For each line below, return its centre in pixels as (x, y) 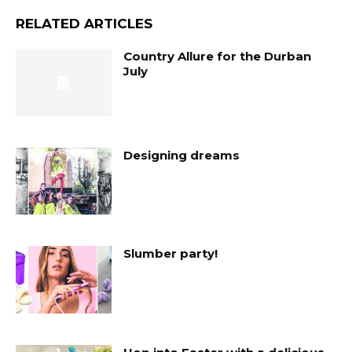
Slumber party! (171, 254)
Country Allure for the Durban (218, 56)
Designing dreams (182, 155)
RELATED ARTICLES (84, 24)
